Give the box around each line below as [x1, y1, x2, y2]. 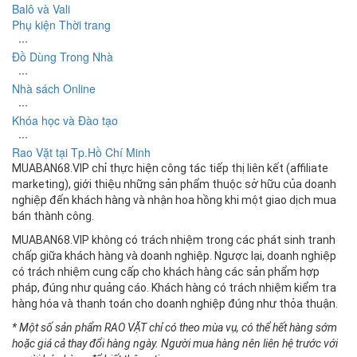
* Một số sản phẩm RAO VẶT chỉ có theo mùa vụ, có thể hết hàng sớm [12, 320, 337, 334]
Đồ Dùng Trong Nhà [12, 48, 113, 65]
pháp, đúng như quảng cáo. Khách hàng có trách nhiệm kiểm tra [12, 280, 336, 294]
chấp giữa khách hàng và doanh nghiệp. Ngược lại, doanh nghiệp [12, 249, 336, 262]
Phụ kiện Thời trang [12, 16, 111, 33]
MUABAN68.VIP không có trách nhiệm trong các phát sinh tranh [12, 233, 335, 246]
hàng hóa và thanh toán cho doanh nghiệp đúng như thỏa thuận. [12, 296, 338, 310]
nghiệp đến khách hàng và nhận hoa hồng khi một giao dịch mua [12, 193, 336, 206]
